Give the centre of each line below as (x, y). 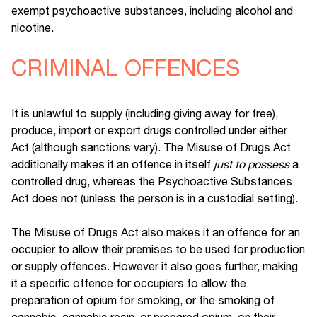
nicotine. (33, 28)
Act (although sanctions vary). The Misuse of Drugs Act (151, 148)
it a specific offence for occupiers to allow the (129, 283)
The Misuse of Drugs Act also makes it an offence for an (156, 232)
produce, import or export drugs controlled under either (149, 131)
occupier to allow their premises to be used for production (158, 249)
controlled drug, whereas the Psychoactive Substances (152, 181)
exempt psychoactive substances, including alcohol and (152, 11)
